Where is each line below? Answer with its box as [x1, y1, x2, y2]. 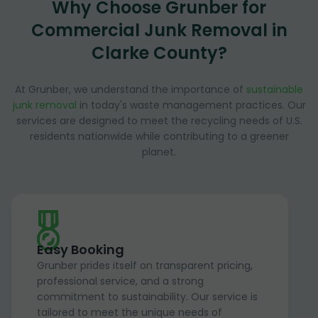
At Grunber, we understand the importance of [15, 82, 246, 97]
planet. [142, 144, 176, 159]
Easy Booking [37, 240, 124, 258]
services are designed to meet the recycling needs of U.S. [16, 113, 302, 128]
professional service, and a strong [37, 273, 204, 288]
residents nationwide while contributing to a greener [29, 128, 289, 143]
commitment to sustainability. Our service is [37, 289, 258, 304]
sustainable [246, 82, 303, 97]
